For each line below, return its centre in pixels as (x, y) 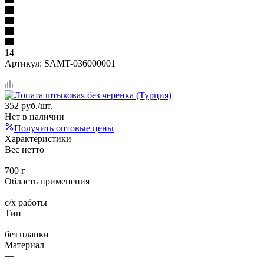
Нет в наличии (34, 116)
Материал (24, 245)
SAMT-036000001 (80, 63)
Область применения (47, 181)
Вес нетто (24, 149)
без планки (27, 234)
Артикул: (23, 63)
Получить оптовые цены (64, 128)
